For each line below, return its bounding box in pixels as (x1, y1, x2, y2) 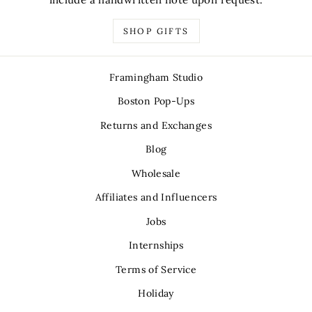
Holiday (138, 287, 174, 300)
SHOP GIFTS (123, 25, 189, 36)
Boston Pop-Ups (117, 95, 195, 108)
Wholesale (131, 166, 181, 180)
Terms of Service (116, 263, 196, 276)
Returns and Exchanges (100, 118, 212, 132)
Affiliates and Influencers (95, 191, 217, 204)
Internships (128, 239, 184, 252)
